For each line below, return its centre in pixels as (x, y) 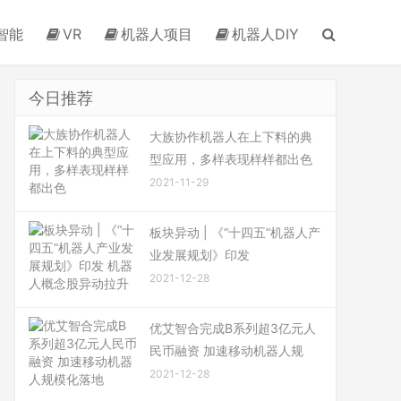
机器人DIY (265, 34)
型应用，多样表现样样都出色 (231, 159)
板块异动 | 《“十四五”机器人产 (235, 232)
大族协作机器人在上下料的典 (231, 137)
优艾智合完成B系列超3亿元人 (233, 328)
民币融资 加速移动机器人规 (226, 350)
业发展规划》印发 (200, 255)
